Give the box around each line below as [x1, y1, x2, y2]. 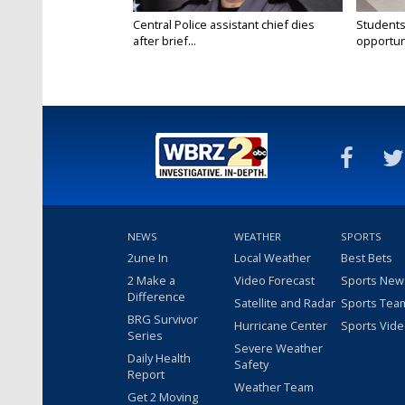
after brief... [133, 33, 196, 50]
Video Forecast [234, 272, 315, 289]
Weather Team [234, 379, 314, 396]
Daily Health [127, 350, 191, 367]
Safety [234, 356, 268, 373]
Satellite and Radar [234, 295, 335, 312]
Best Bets [341, 250, 392, 267]
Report [127, 366, 165, 383]
